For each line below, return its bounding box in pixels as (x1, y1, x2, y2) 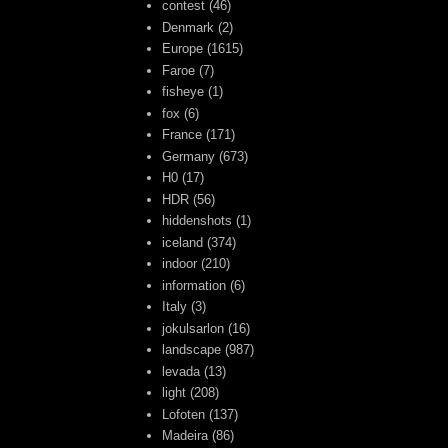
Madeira (162, 428, 209, 444)
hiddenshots (162, 213, 233, 229)
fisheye (162, 84, 205, 100)
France (162, 127, 203, 143)
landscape (162, 342, 222, 358)
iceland (162, 234, 204, 250)
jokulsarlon (162, 320, 225, 336)
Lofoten (162, 406, 206, 422)
